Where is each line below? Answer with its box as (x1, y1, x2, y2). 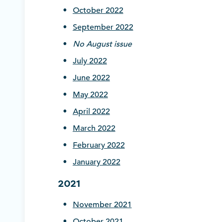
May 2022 (72, 90, 108, 100)
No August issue (72, 39, 132, 50)
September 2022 (72, 22, 133, 33)
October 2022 (72, 5, 123, 16)
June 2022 (72, 73, 110, 83)
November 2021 (72, 200, 132, 210)
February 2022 (72, 140, 125, 151)
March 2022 (72, 123, 115, 134)
